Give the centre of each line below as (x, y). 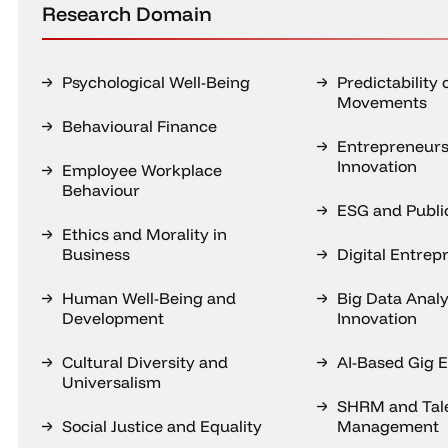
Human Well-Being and (149, 298)
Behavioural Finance (139, 126)
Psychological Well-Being (156, 82)
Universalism (111, 382)
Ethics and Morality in (144, 234)
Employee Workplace (142, 170)
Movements (381, 102)
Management (387, 426)
